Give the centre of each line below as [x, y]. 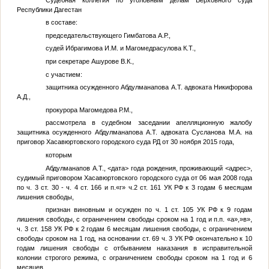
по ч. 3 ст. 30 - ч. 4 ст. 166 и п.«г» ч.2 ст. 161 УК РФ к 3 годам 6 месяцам [134, 187]
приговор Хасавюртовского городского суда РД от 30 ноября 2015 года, [125, 142]
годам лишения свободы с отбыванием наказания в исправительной [134, 248]
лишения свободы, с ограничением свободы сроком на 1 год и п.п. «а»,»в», [134, 219]
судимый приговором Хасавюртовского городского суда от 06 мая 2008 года [134, 177]
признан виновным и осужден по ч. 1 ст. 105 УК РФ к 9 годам [149, 210]
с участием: [64, 74]
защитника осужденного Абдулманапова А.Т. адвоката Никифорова [149, 87]
